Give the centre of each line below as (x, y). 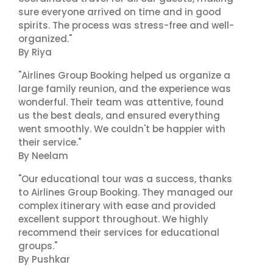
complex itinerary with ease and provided (117, 206)
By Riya (35, 52)
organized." (45, 39)
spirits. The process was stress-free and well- (126, 25)
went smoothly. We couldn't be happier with (122, 129)
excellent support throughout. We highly (113, 219)
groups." (38, 246)
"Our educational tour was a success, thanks (125, 179)
